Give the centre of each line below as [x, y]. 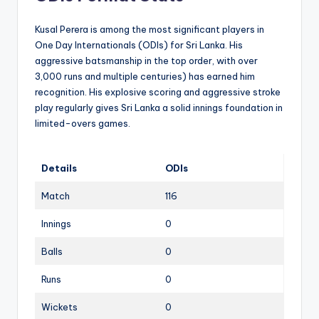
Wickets [59, 307]
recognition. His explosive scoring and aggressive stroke [158, 91]
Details [59, 168]
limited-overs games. [83, 123]
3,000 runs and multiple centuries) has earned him [145, 76]
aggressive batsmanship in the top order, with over [146, 60]
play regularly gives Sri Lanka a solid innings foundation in [159, 107]
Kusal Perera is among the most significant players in [150, 29]
